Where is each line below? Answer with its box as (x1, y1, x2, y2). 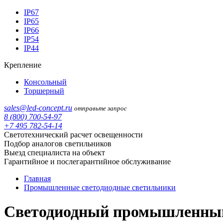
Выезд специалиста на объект (4, 148, 105, 157)
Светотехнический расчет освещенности (4, 130, 143, 139)
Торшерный (24, 87, 64, 95)
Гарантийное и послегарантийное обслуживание (4, 157, 171, 166)
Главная (24, 174, 51, 183)
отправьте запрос (74, 105, 127, 112)
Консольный (24, 78, 67, 86)
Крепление (4, 61, 41, 69)
